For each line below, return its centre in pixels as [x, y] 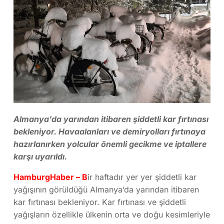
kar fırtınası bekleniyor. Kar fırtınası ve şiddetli [100, 202]
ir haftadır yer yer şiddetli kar [142, 177]
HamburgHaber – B [50, 177]
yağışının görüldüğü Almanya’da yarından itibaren [106, 189]
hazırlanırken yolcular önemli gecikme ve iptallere [110, 144]
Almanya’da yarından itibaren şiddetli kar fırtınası [111, 119]
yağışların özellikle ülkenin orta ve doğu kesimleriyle [112, 214]
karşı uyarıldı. [40, 156]
